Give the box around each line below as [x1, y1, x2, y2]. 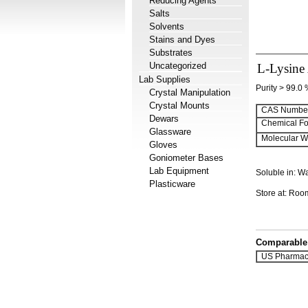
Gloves [149, 140, 177, 150]
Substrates [149, 47, 192, 58]
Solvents [149, 21, 184, 32]
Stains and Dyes [149, 34, 215, 45]
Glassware [149, 126, 191, 137]
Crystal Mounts [149, 100, 210, 111]
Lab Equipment [149, 166, 209, 176]
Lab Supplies [139, 74, 190, 85]
